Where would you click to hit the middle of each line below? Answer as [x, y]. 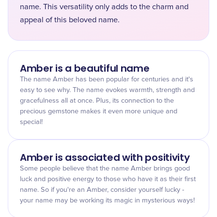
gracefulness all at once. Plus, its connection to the [97, 101]
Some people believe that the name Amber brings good [105, 169]
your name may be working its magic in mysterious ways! [107, 201]
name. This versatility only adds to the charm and [104, 7]
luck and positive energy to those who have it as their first [108, 179]
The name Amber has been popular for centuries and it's [107, 79]
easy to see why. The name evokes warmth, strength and [107, 90]
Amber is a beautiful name [85, 68]
